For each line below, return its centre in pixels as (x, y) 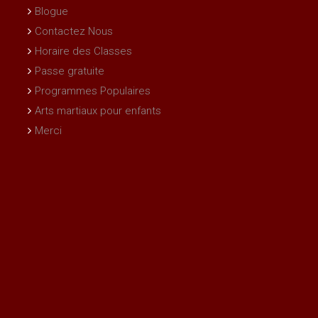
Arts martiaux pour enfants (98, 111)
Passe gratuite (69, 71)
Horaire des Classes (83, 51)
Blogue (51, 12)
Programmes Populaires (92, 91)
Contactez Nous (73, 32)
